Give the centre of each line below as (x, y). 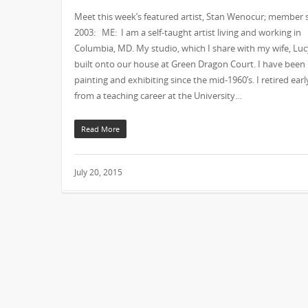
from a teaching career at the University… (158, 96)
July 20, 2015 (98, 173)
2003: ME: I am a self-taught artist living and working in (188, 33)
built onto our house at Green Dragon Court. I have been (190, 64)
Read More (100, 129)
